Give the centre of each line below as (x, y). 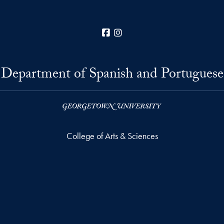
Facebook (129, 32)
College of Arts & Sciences (112, 135)
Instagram (140, 32)
